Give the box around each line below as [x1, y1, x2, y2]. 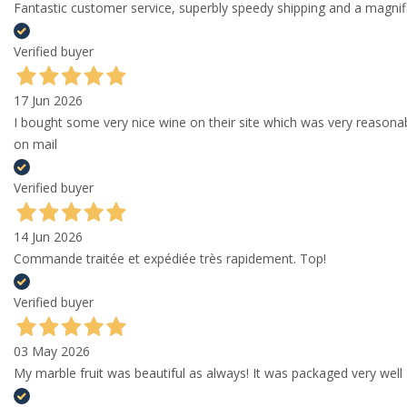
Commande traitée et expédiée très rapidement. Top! [14, 250, 326, 268]
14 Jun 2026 [14, 228, 83, 246]
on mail [14, 135, 57, 154]
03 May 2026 [14, 342, 90, 361]
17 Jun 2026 [14, 92, 83, 110]
